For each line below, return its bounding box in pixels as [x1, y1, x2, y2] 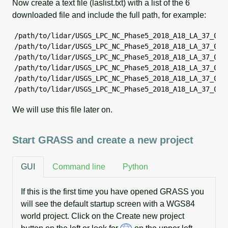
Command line [52, 162, 105, 171]
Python [123, 162, 148, 171]
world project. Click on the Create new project [21, 211, 184, 220]
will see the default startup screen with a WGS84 [21, 199, 195, 208]
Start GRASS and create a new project [12, 134, 193, 146]
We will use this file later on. [12, 105, 112, 114]
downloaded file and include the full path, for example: [12, 10, 206, 19]
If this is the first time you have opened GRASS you [21, 187, 204, 196]
